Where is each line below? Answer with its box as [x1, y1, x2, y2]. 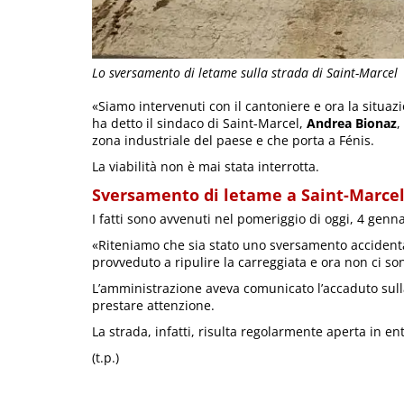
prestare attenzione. [92, 297, 215, 315]
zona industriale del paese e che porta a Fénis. [92, 132, 374, 150]
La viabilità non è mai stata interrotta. [92, 158, 319, 176]
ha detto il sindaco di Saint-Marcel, [92, 115, 307, 133]
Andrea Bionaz [307, 115, 397, 133]
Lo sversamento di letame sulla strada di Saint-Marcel [92, 63, 398, 81]
